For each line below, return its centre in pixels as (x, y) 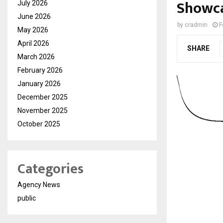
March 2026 (36, 57)
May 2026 (33, 30)
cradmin (196, 25)
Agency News (39, 185)
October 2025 (39, 124)
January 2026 (39, 84)
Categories (51, 169)
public (27, 198)
